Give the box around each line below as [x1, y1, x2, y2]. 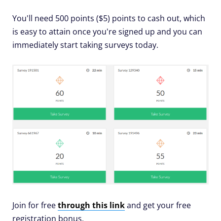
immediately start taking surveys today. [12, 39, 158, 51]
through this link [58, 199, 125, 211]
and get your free [125, 199, 191, 211]
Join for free [12, 199, 58, 211]
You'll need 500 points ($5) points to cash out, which [12, 13, 205, 24]
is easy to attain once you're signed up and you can [12, 26, 202, 37]
